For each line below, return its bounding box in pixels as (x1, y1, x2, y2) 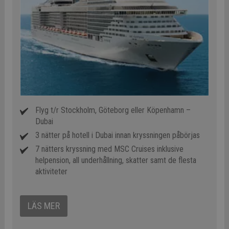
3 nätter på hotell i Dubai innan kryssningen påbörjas (35, 130, 200, 141)
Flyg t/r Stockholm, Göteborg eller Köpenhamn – (35, 105, 191, 116)
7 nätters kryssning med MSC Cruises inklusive (35, 144, 184, 154)
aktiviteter (35, 167, 67, 177)
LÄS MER (27, 200, 60, 212)
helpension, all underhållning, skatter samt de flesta (35, 155, 196, 166)
